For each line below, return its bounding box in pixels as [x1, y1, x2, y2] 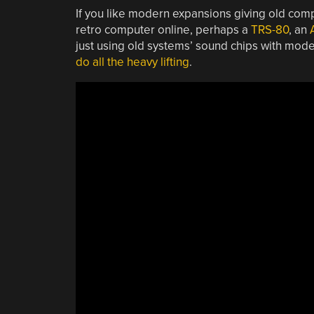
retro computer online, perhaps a [75, 22, 251, 37]
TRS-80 [250, 22, 289, 37]
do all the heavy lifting [75, 54, 189, 69]
